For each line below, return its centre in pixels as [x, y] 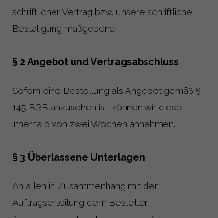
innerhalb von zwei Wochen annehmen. [94, 123]
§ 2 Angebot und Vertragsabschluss [95, 62]
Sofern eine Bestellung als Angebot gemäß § [106, 90]
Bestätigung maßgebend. [64, 28]
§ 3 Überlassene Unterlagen [79, 157]
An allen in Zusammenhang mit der [85, 186]
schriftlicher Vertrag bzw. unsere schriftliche [102, 11]
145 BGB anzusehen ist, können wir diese [97, 107]
